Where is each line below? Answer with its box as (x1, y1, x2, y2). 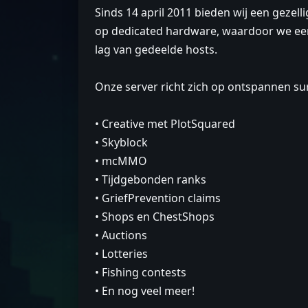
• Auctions (95, 228, 147, 243)
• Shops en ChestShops (95, 209, 214, 224)
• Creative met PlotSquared (95, 116, 235, 131)
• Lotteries (95, 246, 148, 261)
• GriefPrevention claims (95, 190, 221, 206)
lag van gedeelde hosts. (95, 42, 217, 57)
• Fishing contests (95, 265, 186, 280)
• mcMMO (95, 153, 147, 168)
